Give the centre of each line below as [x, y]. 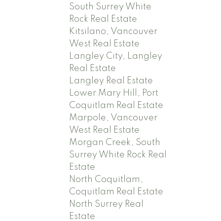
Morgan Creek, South [115, 142]
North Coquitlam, [106, 179]
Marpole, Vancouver [113, 118]
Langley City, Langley [116, 56]
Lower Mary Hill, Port [114, 93]
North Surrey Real [107, 204]
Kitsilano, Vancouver [113, 31]
